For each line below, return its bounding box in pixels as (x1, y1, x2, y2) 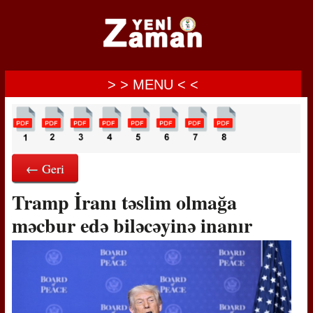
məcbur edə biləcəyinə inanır (11, 211, 252, 240)
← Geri (25, 160, 64, 177)
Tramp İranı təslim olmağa (11, 188, 237, 217)
